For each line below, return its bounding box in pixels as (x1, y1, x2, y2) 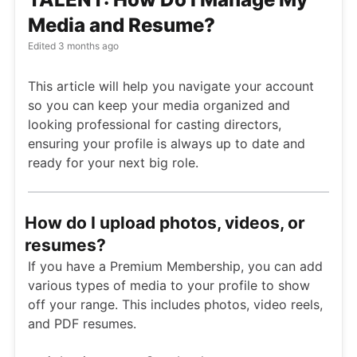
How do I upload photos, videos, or (25, 213, 305, 233)
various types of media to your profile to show (28, 277, 310, 294)
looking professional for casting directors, (28, 116, 281, 133)
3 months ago (56, 40, 119, 53)
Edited (28, 40, 56, 53)
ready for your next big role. (28, 155, 198, 171)
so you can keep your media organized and (28, 97, 290, 114)
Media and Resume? (28, 14, 215, 37)
